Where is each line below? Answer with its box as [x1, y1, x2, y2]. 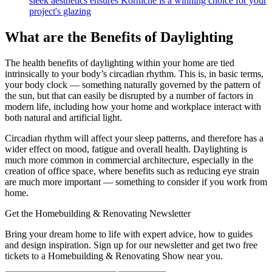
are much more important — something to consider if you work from [5, 177, 267, 188]
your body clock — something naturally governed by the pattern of [5, 80, 260, 90]
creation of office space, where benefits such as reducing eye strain [5, 166, 259, 177]
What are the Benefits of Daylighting [5, 29, 233, 46]
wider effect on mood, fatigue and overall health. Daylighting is [5, 144, 247, 155]
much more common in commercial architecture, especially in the [5, 155, 253, 166]
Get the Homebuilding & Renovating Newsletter [5, 208, 191, 219]
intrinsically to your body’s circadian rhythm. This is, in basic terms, [5, 69, 263, 80]
